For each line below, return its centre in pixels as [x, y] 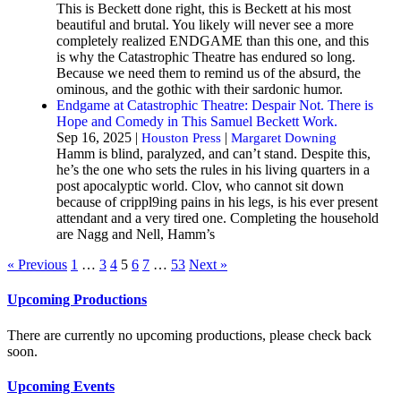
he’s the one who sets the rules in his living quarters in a [213, 169]
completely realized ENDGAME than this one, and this [213, 40]
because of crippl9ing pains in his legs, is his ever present [217, 201]
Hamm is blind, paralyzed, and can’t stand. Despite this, [213, 153]
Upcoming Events [61, 386]
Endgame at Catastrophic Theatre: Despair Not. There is [215, 105]
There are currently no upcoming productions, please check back [189, 335]
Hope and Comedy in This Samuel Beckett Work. [197, 121]
